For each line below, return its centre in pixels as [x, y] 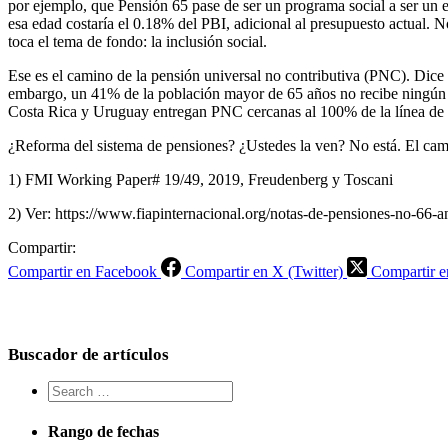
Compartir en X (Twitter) [264, 271]
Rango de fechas [103, 432]
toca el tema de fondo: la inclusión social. [137, 41]
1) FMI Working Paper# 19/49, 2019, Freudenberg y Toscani [200, 179]
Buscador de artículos [88, 354]
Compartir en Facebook [82, 271]
